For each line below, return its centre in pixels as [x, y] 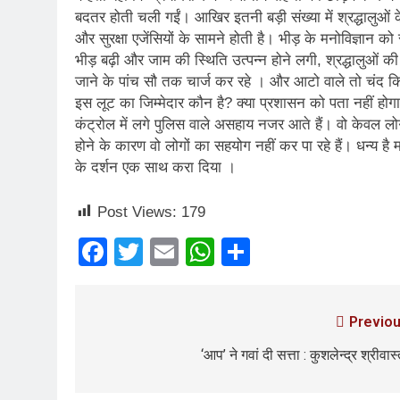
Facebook [171, 251]
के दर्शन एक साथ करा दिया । [155, 167]
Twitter [185, 251]
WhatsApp [280, 251]
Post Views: [137, 212]
